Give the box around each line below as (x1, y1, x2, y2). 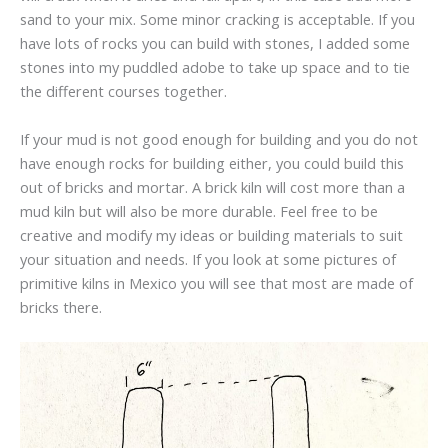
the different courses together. (20, 81, 227, 102)
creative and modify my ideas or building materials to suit (20, 224, 403, 245)
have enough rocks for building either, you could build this (20, 152, 404, 173)
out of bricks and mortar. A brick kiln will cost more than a (20, 176, 405, 197)
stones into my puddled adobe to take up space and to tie (20, 57, 410, 78)
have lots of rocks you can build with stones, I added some (20, 33, 410, 54)
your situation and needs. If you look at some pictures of (20, 248, 396, 269)
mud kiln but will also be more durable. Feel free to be (20, 200, 378, 221)
